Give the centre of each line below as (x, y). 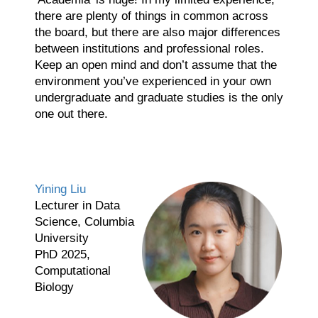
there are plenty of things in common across (151, 16)
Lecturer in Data (77, 205)
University (61, 238)
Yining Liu (60, 189)
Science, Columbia (84, 221)
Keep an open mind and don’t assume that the (155, 65)
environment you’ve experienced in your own (153, 81)
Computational (72, 270)
